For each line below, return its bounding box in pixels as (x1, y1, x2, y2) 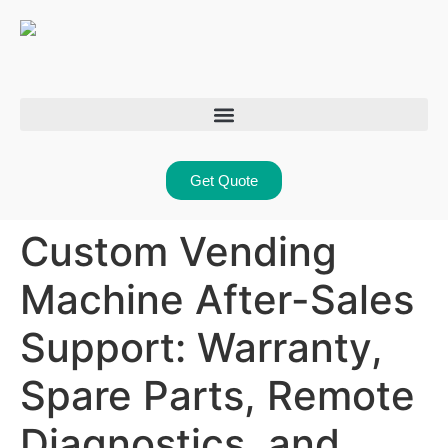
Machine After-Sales (20, 275, 414, 324)
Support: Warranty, (20, 323, 383, 372)
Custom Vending (20, 227, 337, 276)
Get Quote (190, 172, 258, 189)
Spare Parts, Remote (20, 371, 415, 420)
